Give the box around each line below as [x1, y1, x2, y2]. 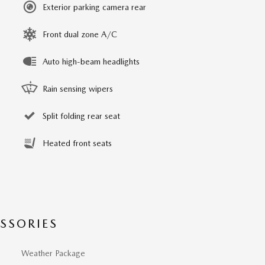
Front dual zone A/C [43, 30, 117, 39]
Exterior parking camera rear [43, 2, 146, 12]
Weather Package [21, 248, 85, 258]
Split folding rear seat [43, 111, 120, 121]
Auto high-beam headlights [43, 57, 140, 66]
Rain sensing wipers [43, 84, 113, 93]
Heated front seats [43, 138, 112, 148]
